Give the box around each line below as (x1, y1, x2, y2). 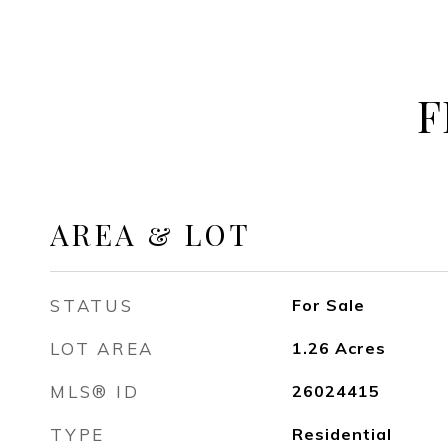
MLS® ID (50, 381, 140, 402)
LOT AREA (50, 338, 154, 359)
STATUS (50, 295, 134, 316)
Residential (291, 424, 392, 444)
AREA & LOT (50, 215, 251, 253)
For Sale (291, 295, 365, 315)
